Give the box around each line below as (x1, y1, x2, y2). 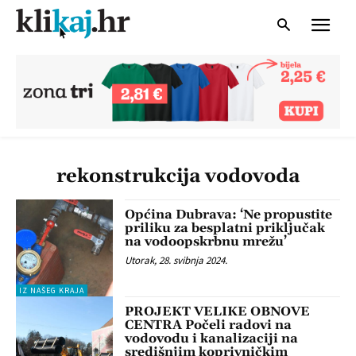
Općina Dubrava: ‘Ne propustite (125, 206, 333, 222)
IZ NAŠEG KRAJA (19, 285, 84, 296)
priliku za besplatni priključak (125, 219, 326, 236)
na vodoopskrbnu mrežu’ (125, 233, 288, 250)
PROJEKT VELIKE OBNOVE (125, 304, 311, 320)
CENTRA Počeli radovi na (125, 317, 292, 334)
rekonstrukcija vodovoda (56, 164, 300, 188)
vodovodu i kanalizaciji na (125, 331, 299, 347)
